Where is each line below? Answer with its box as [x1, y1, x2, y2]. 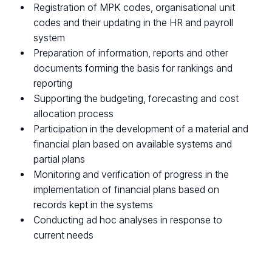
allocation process [33, 107, 114, 120]
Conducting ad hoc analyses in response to [33, 214, 223, 226]
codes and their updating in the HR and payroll [33, 16, 234, 29]
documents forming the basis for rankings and [33, 62, 233, 74]
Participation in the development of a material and [33, 123, 249, 135]
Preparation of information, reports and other [33, 47, 229, 59]
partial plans [33, 153, 86, 165]
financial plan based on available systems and [33, 138, 233, 150]
